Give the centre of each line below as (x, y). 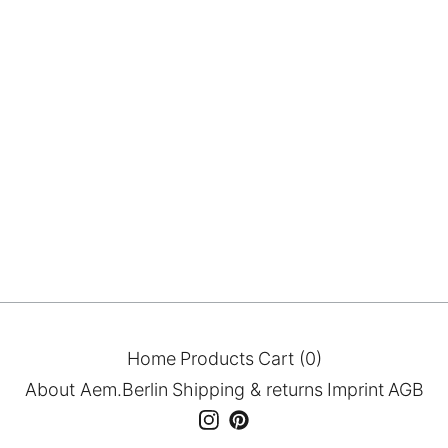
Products (216, 358)
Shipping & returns (247, 389)
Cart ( (281, 358)
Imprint (355, 389)
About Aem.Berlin (96, 389)
